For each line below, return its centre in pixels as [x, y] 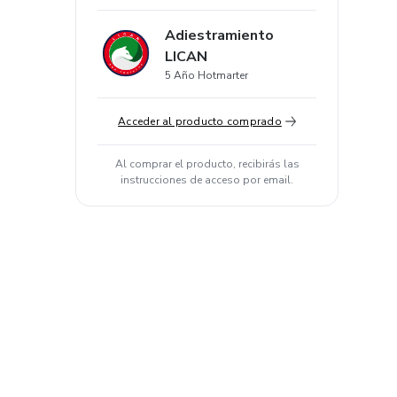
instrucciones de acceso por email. [207, 180]
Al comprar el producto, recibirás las [207, 164]
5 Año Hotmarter [206, 75]
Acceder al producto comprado [200, 121]
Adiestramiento [219, 35]
